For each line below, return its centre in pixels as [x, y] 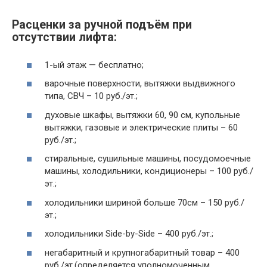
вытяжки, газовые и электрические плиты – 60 [141, 127]
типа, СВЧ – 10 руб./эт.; [91, 96]
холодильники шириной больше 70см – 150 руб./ [145, 202]
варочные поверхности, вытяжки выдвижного [140, 84]
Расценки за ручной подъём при [102, 25]
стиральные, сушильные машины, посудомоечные [148, 159]
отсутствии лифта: [64, 38]
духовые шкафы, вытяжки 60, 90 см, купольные [142, 115]
